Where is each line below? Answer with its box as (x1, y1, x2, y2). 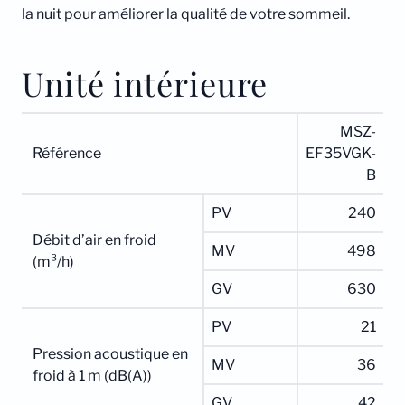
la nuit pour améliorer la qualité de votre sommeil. (22, 5, 350, 24)
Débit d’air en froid (33, 231, 156, 250)
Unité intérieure (22, 61, 268, 106)
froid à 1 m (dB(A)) (33, 367, 152, 385)
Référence (33, 145, 101, 163)
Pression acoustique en (33, 345, 188, 363)
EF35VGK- (306, 145, 376, 163)
